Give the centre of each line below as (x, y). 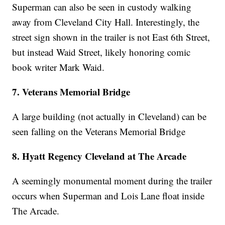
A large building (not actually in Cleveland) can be (109, 117)
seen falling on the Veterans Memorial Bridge (99, 132)
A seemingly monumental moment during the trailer (112, 181)
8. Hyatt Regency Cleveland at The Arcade (99, 156)
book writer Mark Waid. (59, 67)
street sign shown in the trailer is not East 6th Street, (111, 37)
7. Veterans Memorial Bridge (71, 92)
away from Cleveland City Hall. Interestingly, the (106, 22)
